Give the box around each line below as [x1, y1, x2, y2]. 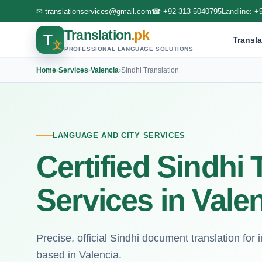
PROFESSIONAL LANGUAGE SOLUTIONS [64, 45, 194, 52]
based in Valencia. [36, 249, 122, 261]
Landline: [222, 6, 254, 16]
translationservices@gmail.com [45, 6, 151, 16]
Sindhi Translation [121, 65, 179, 74]
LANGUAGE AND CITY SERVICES [53, 130, 186, 140]
